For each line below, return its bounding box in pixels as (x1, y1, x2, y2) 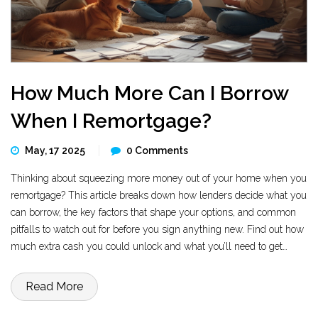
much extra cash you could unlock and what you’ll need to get (11, 241, 283, 252)
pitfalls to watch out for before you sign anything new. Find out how (11, 224, 304, 235)
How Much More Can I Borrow (11, 82, 288, 105)
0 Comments (126, 145, 188, 156)
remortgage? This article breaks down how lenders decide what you (11, 190, 307, 201)
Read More (26, 280, 83, 293)
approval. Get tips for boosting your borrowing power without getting (11, 258, 307, 269)
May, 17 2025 (25, 145, 87, 156)
